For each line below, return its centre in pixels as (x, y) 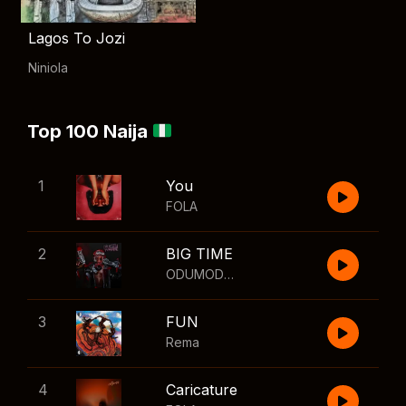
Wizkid (300, 274)
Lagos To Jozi (77, 38)
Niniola (48, 68)
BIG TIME (199, 254)
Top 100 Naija (90, 131)
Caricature (202, 390)
